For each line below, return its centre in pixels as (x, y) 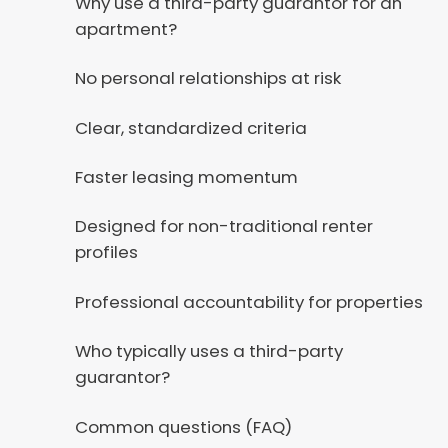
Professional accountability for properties (248, 301)
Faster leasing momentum (186, 177)
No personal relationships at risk (207, 78)
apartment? (125, 28)
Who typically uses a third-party (208, 351)
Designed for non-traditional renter (223, 226)
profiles (106, 252)
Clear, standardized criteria (190, 127)
